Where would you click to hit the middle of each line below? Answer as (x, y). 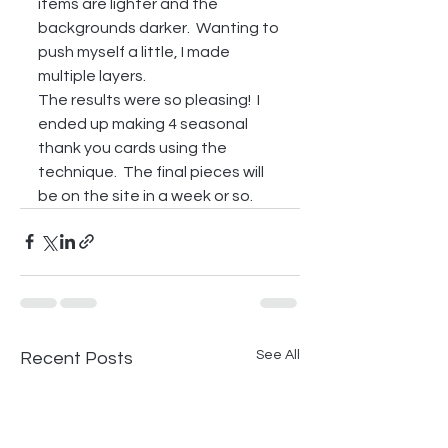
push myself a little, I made (135, 51)
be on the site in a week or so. (147, 195)
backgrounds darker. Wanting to (160, 27)
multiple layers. (95, 75)
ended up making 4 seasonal (144, 123)
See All (278, 354)
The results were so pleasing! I (150, 99)
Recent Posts (76, 358)
